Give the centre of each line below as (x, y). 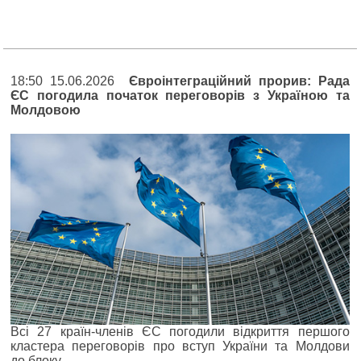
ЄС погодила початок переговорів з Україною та (180, 95)
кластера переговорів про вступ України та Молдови (180, 346)
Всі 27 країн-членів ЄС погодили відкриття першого (180, 331)
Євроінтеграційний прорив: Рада (239, 81)
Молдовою (46, 110)
